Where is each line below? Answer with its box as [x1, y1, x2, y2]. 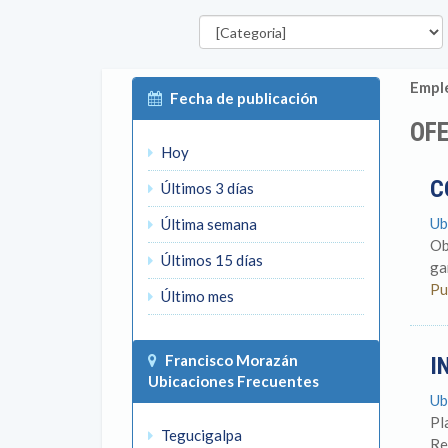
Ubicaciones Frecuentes [148, 372, 319, 390]
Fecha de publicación [170, 89, 318, 107]
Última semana [158, 215, 257, 233]
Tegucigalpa [158, 426, 242, 444]
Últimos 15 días [158, 251, 263, 269]
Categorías [187, 5, 263, 22]
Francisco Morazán [165, 351, 298, 369]
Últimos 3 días [158, 179, 254, 197]
